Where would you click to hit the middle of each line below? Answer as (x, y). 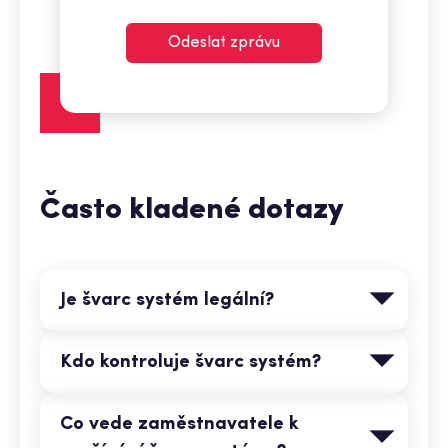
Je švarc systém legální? (167, 300)
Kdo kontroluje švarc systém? (190, 362)
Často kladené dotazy (192, 210)
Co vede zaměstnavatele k (179, 424)
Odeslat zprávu (224, 43)
